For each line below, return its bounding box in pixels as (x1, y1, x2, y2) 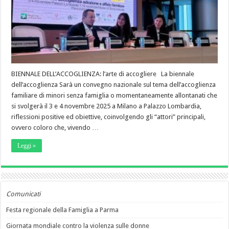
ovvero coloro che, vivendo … (11, 124, 99, 132)
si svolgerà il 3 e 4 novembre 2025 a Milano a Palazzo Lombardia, (11, 102, 202, 110)
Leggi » (17, 142, 36, 150)
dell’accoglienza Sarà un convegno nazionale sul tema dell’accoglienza (11, 81, 216, 89)
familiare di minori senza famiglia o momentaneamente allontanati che (11, 91, 218, 100)
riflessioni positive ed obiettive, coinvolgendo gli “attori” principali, (11, 113, 206, 121)
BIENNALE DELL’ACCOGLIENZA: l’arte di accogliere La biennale (11, 70, 195, 78)
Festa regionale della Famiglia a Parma (6, 206, 119, 214)
